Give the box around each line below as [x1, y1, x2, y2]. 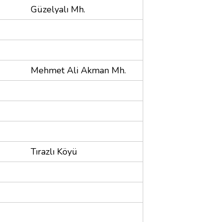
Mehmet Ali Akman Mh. [31, 64, 126, 76]
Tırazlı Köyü [31, 145, 77, 158]
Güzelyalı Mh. [31, 3, 85, 15]
